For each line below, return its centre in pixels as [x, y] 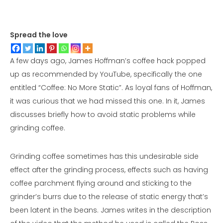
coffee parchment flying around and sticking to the [101, 183]
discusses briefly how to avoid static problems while [103, 115]
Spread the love [39, 35]
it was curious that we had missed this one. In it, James [108, 101]
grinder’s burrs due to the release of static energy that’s [109, 197]
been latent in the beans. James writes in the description [111, 210]
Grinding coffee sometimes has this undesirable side [104, 157]
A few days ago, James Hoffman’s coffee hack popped [108, 61]
